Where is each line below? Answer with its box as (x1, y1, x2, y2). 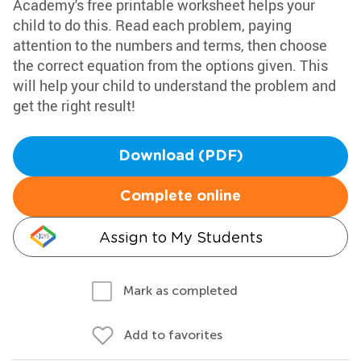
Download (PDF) (118, 149, 243, 164)
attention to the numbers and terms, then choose (13, 35, 327, 55)
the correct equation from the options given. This (13, 56, 328, 75)
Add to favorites (124, 327, 222, 342)
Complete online (120, 189, 241, 204)
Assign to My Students (98, 229, 263, 246)
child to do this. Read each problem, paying (13, 15, 292, 35)
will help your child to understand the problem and (13, 76, 336, 95)
